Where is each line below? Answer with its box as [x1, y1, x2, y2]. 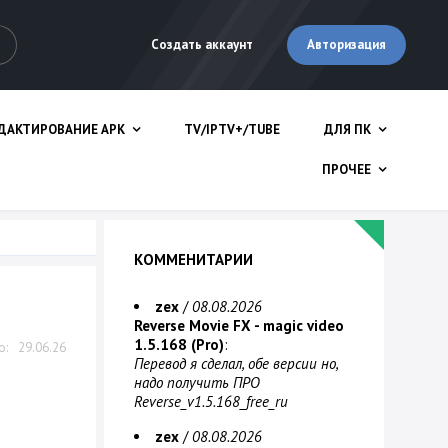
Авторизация [307, 36, 386, 53]
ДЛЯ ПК [324, 121, 371, 138]
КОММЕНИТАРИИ [134, 250, 253, 269]
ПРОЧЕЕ [322, 161, 371, 178]
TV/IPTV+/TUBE [184, 121, 280, 138]
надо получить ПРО [134, 373, 260, 392]
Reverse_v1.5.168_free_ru [134, 392, 288, 411]
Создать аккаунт [151, 36, 253, 54]
